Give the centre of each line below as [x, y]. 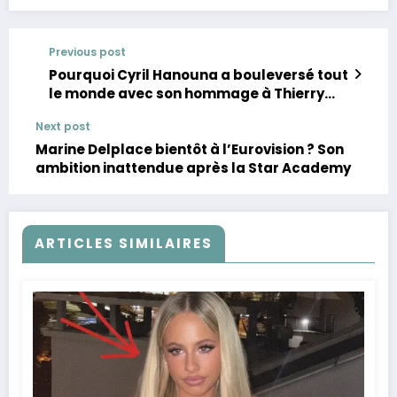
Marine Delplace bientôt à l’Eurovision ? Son [190, 150]
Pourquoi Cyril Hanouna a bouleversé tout [198, 75]
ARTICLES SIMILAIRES [124, 244]
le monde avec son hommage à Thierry [187, 94]
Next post [63, 127]
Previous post [87, 52]
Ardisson [80, 113]
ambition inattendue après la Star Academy [193, 168]
